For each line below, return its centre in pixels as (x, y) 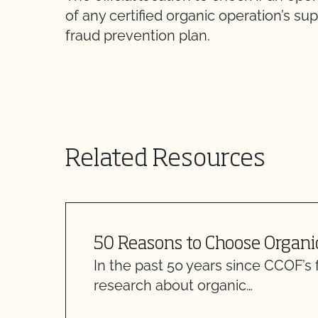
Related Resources (165, 160)
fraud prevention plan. (138, 35)
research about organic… (173, 285)
